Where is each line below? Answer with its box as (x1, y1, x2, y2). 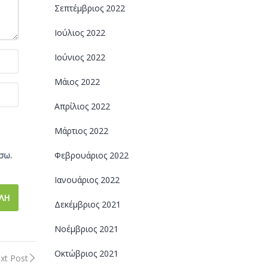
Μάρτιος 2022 (54, 125, 108, 136)
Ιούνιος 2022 (54, 51, 105, 63)
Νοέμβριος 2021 (54, 223, 118, 234)
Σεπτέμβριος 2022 (54, 2, 125, 14)
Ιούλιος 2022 (54, 27, 105, 38)
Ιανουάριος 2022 (54, 174, 120, 185)
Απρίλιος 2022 (54, 100, 110, 112)
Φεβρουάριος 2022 (54, 150, 129, 161)
